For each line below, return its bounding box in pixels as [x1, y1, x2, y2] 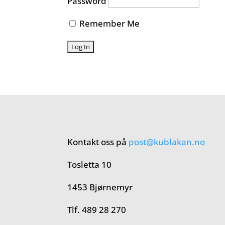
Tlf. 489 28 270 [67, 204, 127, 216]
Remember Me [77, 17, 140, 29]
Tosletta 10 [67, 159, 112, 171]
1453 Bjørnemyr [67, 181, 133, 193]
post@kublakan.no [129, 136, 205, 148]
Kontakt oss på [67, 136, 129, 148]
